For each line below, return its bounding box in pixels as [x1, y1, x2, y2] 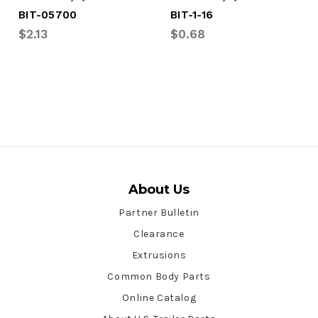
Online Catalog [121, 291, 197, 304]
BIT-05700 [18, 8, 77, 21]
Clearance [133, 227, 185, 240]
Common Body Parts [107, 270, 211, 283]
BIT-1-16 [170, 8, 213, 21]
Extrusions [131, 248, 187, 261]
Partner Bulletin [119, 206, 199, 219]
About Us [128, 181, 190, 197]
